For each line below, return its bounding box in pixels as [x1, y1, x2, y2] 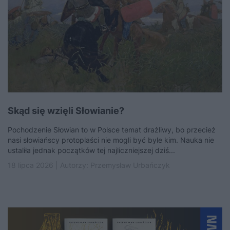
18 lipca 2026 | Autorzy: [8, 161, 90, 169]
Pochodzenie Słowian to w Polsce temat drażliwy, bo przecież [8, 125, 216, 134]
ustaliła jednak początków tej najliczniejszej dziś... [8, 146, 175, 155]
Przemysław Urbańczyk [90, 161, 170, 169]
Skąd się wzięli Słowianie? [8, 105, 124, 116]
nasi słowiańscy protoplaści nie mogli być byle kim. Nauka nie [8, 136, 214, 144]
